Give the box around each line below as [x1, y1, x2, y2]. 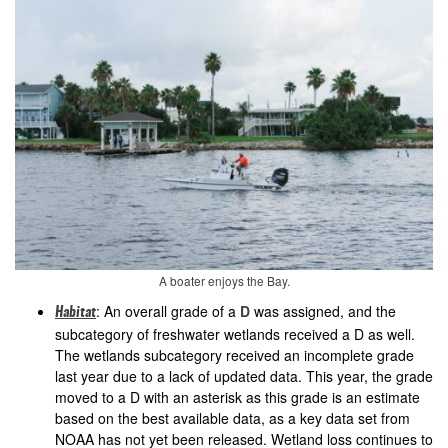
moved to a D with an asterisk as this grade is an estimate [55, 386, 420, 407]
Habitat [55, 305, 96, 320]
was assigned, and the [250, 300, 396, 321]
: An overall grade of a [96, 300, 240, 321]
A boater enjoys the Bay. [158, 271, 290, 289]
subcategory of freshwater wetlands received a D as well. [55, 323, 415, 344]
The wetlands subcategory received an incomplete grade [55, 344, 414, 365]
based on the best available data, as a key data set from [55, 407, 410, 428]
